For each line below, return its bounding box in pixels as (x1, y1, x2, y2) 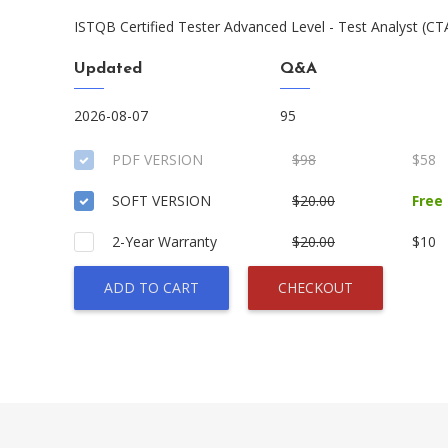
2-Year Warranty (112, 232, 217, 251)
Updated (74, 61, 142, 77)
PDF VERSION (112, 150, 203, 169)
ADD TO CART (104, 278, 199, 297)
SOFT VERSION (112, 191, 211, 210)
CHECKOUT (278, 278, 353, 297)
